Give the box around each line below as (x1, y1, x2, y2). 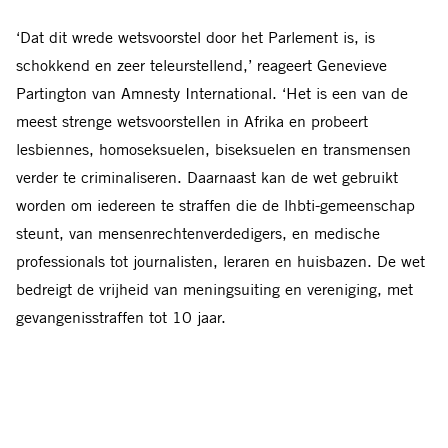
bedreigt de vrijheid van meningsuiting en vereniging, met (16, 279, 413, 300)
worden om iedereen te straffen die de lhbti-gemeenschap (16, 195, 415, 216)
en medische (292, 223, 380, 244)
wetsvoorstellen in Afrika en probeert (117, 111, 368, 132)
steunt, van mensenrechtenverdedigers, (16, 223, 287, 244)
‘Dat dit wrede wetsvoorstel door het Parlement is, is (16, 27, 375, 48)
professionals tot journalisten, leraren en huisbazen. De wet (16, 251, 425, 272)
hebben (16, 383, 68, 404)
